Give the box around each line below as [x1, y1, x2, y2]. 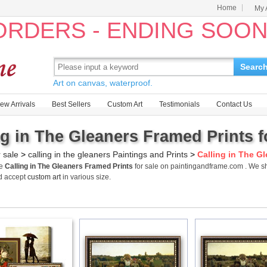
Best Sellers [52, 100, 91, 108]
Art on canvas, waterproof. [53, 78, 153, 88]
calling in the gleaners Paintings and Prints [28, 150, 188, 159]
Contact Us [216, 100, 252, 108]
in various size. [61, 173, 111, 181]
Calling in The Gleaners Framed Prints [5, 162, 133, 170]
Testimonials [159, 100, 200, 108]
